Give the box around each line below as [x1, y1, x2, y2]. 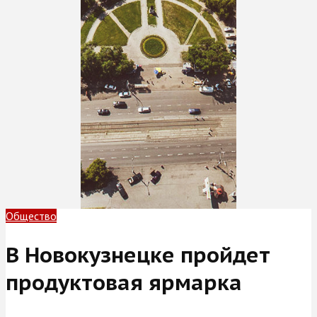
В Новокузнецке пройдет [6, 240, 270, 268]
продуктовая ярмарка [6, 267, 242, 296]
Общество [6, 209, 57, 223]
